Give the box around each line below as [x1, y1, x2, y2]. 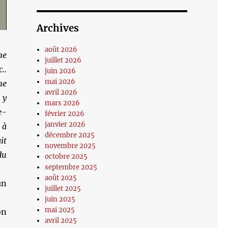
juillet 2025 [45, 184, 81, 193]
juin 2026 [45, 67, 76, 75]
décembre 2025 [45, 131, 95, 139]
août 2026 [45, 45, 78, 54]
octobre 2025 [45, 152, 88, 161]
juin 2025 [45, 195, 76, 204]
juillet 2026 [45, 56, 82, 65]
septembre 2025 [45, 163, 98, 172]
